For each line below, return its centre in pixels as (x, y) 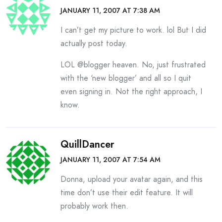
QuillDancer (87, 144)
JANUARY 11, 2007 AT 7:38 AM (110, 10)
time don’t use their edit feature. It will (127, 193)
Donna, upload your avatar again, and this (132, 179)
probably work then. (94, 206)
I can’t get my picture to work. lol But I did (133, 30)
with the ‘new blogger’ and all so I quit (126, 78)
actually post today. (94, 43)
